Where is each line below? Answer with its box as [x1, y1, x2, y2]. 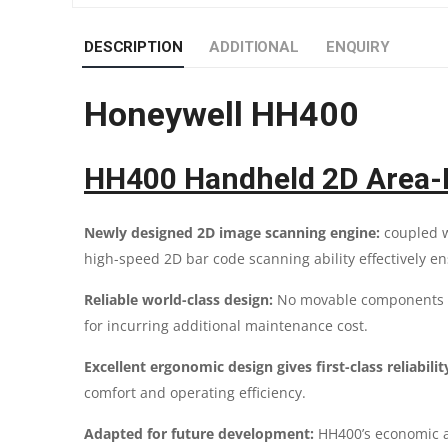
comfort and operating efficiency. [84, 382, 306, 402]
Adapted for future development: [84, 423, 318, 443]
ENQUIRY [325, 37, 390, 56]
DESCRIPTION [84, 37, 183, 56]
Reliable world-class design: [84, 289, 277, 309]
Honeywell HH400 [84, 93, 359, 134]
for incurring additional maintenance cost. [84, 315, 368, 335]
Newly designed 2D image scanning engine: [84, 222, 380, 242]
